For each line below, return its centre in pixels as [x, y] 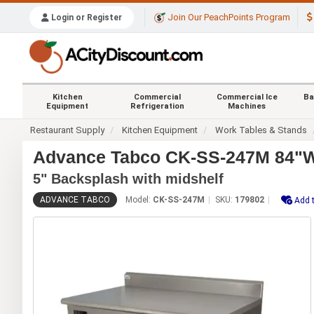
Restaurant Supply [68, 130]
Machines [247, 106]
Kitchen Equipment [160, 130]
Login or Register [86, 18]
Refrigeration [157, 106]
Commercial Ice [247, 97]
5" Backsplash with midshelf [128, 178]
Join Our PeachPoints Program [228, 18]
